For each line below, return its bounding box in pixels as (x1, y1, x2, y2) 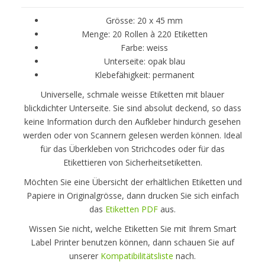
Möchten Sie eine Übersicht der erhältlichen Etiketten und (23, 176, 242, 188)
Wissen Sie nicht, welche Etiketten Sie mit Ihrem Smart (28, 222, 237, 234)
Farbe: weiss (121, 41, 168, 53)
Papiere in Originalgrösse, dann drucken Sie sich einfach (26, 189, 239, 201)
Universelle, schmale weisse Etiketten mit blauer (41, 88, 224, 100)
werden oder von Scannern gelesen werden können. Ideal (23, 129, 242, 141)
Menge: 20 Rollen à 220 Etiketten (81, 28, 208, 40)
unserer (69, 250, 101, 261)
